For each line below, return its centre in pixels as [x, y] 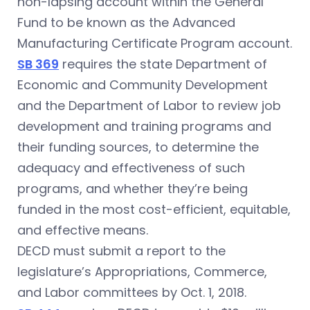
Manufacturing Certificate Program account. [155, 43]
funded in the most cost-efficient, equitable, [154, 209]
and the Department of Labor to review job [149, 106]
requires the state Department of [163, 64]
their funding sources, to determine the [138, 147]
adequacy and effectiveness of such [131, 168]
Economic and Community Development [143, 85]
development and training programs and [144, 126]
